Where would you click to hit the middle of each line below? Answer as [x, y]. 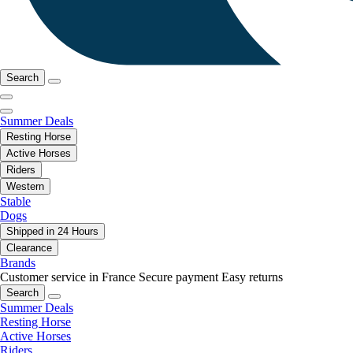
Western [25, 186]
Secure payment [178, 277]
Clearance [29, 247]
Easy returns [252, 277]
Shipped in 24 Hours [52, 231]
